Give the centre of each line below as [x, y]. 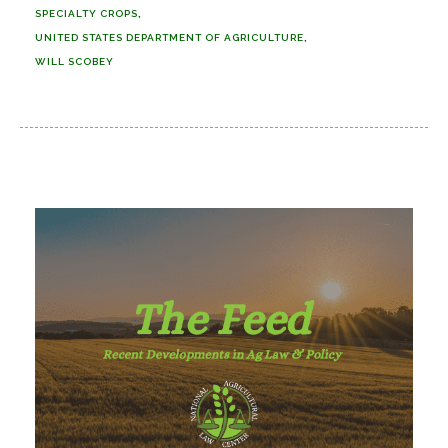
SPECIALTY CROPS [86, 13]
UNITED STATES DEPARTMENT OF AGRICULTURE [169, 37]
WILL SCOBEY [74, 61]
